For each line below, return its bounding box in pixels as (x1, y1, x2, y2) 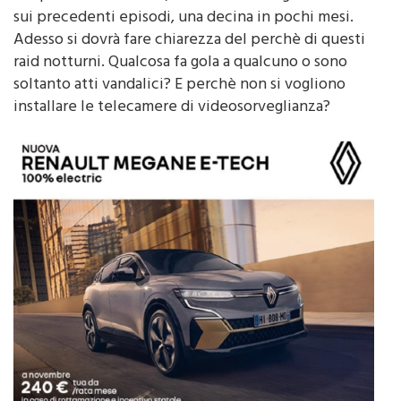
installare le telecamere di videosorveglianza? (13, 116, 330, 148)
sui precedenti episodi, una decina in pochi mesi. (13, 27, 354, 58)
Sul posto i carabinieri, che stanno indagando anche (13, 4, 370, 36)
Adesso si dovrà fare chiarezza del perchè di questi (13, 49, 365, 81)
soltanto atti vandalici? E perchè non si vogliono (13, 94, 346, 125)
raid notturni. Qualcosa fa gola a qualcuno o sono (13, 72, 347, 103)
